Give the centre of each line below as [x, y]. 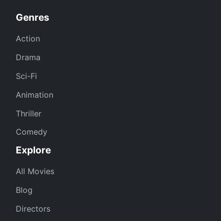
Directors [33, 208]
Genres [33, 18]
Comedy [32, 132]
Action [28, 39]
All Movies [35, 171]
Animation [35, 94]
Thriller [29, 113]
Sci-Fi [26, 76]
